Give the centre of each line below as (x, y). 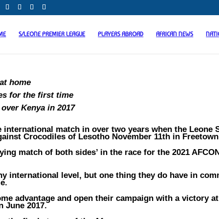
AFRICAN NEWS (175, 34)
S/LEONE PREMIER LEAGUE (52, 34)
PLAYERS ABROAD (121, 34)
